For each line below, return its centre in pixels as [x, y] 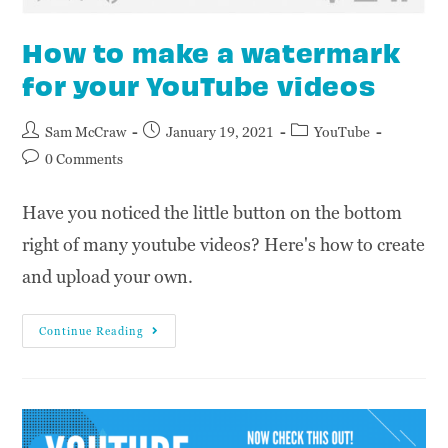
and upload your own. [108, 276]
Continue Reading [92, 330]
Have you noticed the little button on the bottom [212, 212]
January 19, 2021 [220, 131]
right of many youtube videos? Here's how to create [224, 244]
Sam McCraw [86, 131]
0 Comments [84, 158]
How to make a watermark [211, 51]
